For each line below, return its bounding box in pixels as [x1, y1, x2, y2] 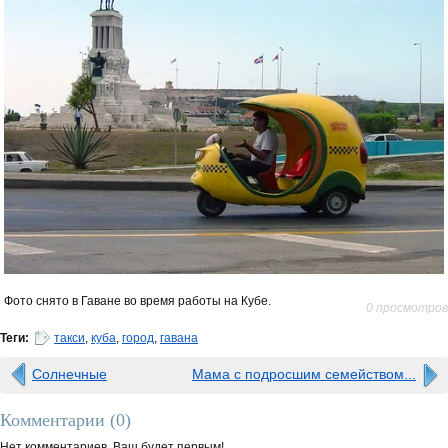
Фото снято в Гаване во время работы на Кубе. [4, 293, 271, 308]
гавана [160, 330, 198, 345]
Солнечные [32, 365, 107, 382]
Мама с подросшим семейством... [192, 365, 416, 382]
